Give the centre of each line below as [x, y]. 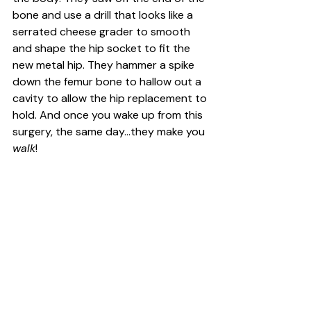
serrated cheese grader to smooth [103, 31]
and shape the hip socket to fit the [103, 48]
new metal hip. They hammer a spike [105, 65]
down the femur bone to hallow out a [108, 81]
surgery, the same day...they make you [110, 131]
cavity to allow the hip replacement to [111, 98]
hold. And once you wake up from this [109, 115]
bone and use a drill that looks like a [104, 15]
